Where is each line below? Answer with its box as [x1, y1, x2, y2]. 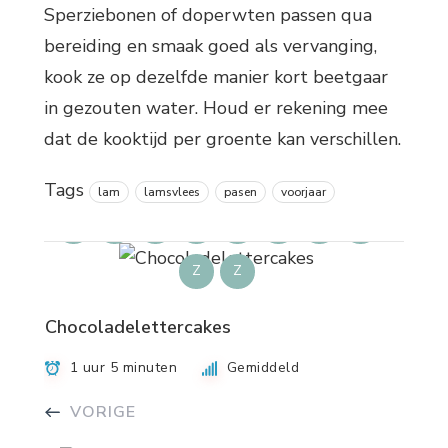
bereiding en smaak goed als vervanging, [44, 33, 377, 58]
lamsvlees [144, 183, 200, 200]
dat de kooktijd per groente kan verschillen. [44, 126, 401, 151]
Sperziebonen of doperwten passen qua [44, 2, 372, 27]
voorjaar [281, 183, 326, 200]
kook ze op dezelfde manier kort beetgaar [44, 64, 388, 89]
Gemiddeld [226, 358, 299, 378]
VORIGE [70, 400, 136, 423]
